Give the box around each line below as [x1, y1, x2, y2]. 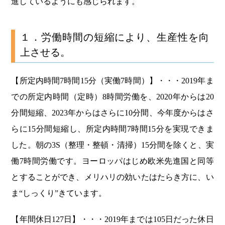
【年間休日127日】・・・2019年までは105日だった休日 [11, 214, 214, 223]
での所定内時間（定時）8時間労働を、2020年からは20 [11, 92, 214, 101]
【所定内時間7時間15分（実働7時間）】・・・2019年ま [11, 76, 214, 85]
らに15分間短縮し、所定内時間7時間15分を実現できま [11, 124, 214, 133]
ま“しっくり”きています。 [11, 188, 107, 197]
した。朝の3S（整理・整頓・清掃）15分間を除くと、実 [11, 140, 214, 149]
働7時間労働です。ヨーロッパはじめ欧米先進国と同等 [11, 156, 214, 165]
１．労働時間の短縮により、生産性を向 [20, 31, 209, 43]
